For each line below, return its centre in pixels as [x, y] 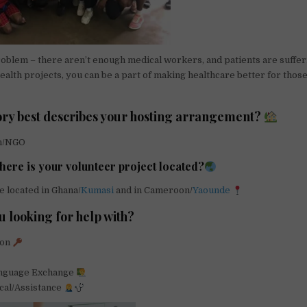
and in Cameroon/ [153, 191]
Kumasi [98, 191]
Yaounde [212, 191]
